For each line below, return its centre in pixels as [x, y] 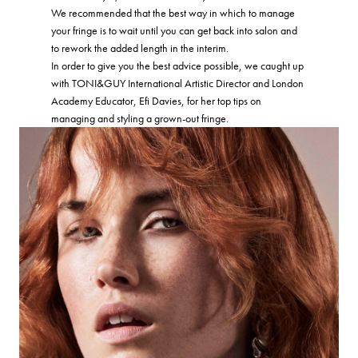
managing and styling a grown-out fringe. [141, 118]
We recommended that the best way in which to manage [173, 12]
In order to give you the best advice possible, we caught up [177, 65]
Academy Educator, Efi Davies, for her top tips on [156, 100]
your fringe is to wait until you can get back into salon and [174, 30]
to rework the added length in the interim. [141, 48]
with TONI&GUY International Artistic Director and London [177, 83]
